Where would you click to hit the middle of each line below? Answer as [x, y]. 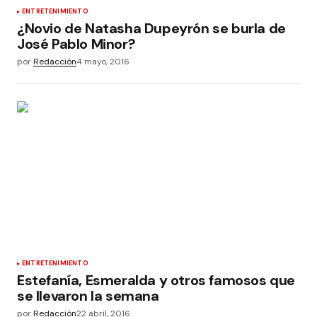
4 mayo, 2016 [103, 61]
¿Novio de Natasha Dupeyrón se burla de [151, 28]
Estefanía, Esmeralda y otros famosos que [156, 280]
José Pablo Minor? [76, 44]
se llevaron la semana [88, 295]
